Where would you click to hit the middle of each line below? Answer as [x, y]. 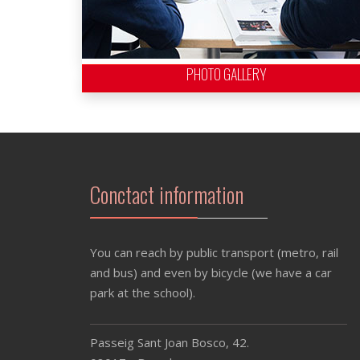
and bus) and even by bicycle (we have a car [211, 272]
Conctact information [167, 194]
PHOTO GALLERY [227, 74]
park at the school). [143, 292]
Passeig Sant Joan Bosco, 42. [170, 342]
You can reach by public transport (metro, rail [214, 252]
